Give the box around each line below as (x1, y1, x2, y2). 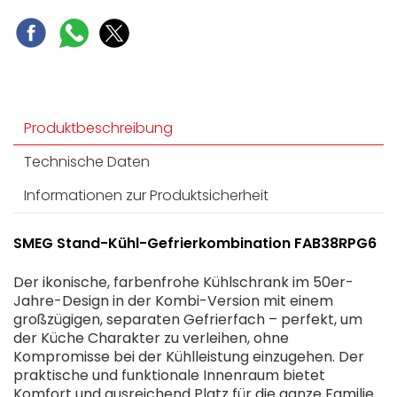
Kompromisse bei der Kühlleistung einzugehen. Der (13, 346, 364, 368)
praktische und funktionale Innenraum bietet (13, 365, 325, 386)
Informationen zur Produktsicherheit (24, 185, 269, 206)
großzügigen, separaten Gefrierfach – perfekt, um (13, 309, 362, 331)
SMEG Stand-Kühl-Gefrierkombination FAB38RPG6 (13, 233, 377, 254)
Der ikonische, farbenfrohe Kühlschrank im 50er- (13, 272, 354, 293)
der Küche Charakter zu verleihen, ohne (13, 328, 289, 349)
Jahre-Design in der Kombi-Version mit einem (13, 291, 333, 312)
